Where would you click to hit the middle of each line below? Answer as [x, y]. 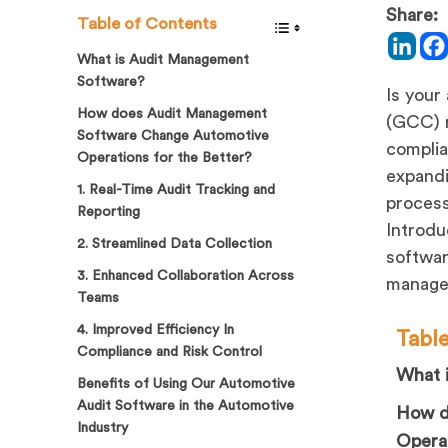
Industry [103, 427]
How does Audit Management [172, 113]
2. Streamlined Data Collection [175, 243]
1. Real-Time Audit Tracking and [176, 189]
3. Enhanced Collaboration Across [186, 275]
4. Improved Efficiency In [156, 329]
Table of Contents [147, 23]
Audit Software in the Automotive [186, 405]
